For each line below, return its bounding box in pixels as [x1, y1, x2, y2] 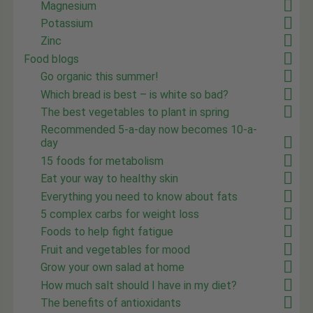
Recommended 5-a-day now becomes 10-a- [41, 123, 258, 137]
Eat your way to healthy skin [41, 172, 179, 186]
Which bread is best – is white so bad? [41, 87, 229, 101]
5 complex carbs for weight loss [41, 207, 200, 221]
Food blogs [24, 52, 80, 66]
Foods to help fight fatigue [41, 225, 174, 239]
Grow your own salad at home [41, 261, 185, 275]
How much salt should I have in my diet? [41, 278, 238, 292]
